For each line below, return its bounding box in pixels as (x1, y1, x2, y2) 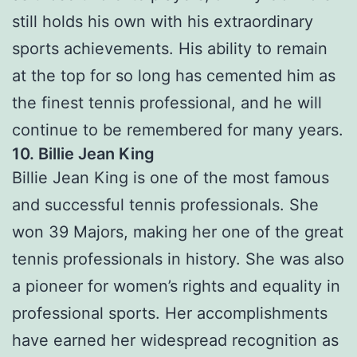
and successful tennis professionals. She (12, 195, 319, 215)
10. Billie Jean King (12, 144, 155, 164)
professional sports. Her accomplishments (12, 304, 328, 324)
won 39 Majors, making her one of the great (12, 222, 343, 242)
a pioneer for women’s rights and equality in (12, 277, 340, 296)
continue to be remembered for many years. (12, 120, 343, 140)
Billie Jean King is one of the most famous (12, 168, 329, 188)
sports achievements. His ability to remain (12, 39, 328, 59)
